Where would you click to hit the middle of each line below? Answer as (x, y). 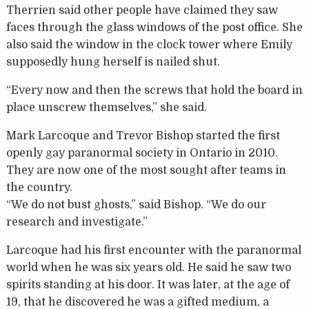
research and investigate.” (77, 222)
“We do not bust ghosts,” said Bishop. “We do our (136, 205)
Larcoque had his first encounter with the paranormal (153, 251)
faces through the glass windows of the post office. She (154, 28)
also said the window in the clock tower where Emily (149, 45)
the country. (39, 188)
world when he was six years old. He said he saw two (148, 268)
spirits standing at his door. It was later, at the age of (148, 285)
